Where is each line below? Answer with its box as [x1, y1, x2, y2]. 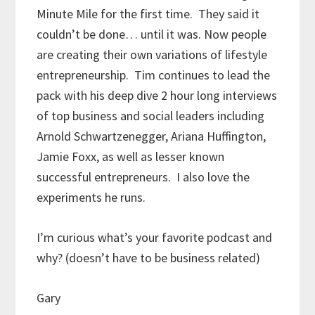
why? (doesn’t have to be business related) [37, 249, 261, 266]
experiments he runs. [37, 188, 152, 205]
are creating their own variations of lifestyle [37, 46, 268, 63]
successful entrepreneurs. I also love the [37, 168, 250, 185]
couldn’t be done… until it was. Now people [37, 25, 267, 42]
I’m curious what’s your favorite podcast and [37, 229, 273, 245]
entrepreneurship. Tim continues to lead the [37, 66, 271, 83]
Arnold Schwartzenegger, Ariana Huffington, [37, 127, 266, 144]
